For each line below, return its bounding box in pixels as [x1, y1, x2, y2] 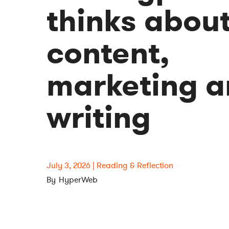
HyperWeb [59, 174, 98, 186]
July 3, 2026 [47, 159, 91, 171]
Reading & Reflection [97, 159, 174, 171]
